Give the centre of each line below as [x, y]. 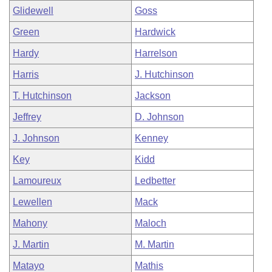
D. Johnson [159, 117]
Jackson [153, 96]
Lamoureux [37, 181]
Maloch [151, 223]
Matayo [29, 266]
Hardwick [155, 32]
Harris [26, 74]
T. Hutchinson [42, 96]
